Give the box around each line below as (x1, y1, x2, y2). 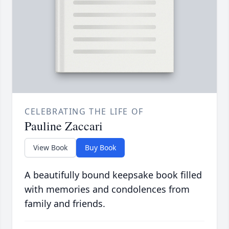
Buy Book (85, 143, 116, 153)
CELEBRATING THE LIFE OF (25, 106, 144, 118)
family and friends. (25, 197, 105, 210)
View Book (33, 143, 67, 153)
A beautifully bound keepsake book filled (25, 169, 202, 181)
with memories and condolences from (25, 183, 190, 196)
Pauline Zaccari (25, 118, 103, 134)
